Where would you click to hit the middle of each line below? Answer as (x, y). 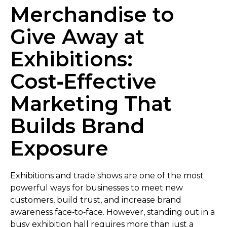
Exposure (59, 148)
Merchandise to (92, 15)
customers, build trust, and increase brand (96, 200)
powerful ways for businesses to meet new (97, 188)
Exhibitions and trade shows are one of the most (107, 176)
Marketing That (91, 104)
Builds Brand (77, 126)
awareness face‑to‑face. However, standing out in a (112, 212)
